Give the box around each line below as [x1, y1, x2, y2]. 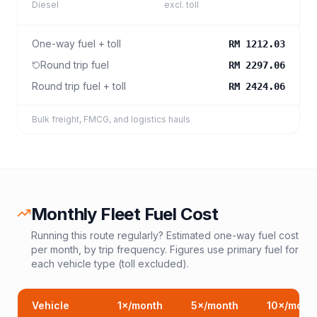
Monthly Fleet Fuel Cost [31, 204, 219, 224]
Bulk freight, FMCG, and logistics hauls [32, 114, 190, 125]
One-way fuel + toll [32, 38, 121, 50]
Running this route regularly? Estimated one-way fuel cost [31, 229, 299, 241]
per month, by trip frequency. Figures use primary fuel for [31, 243, 299, 255]
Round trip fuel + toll [32, 80, 126, 92]
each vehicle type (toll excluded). [31, 258, 189, 270]
